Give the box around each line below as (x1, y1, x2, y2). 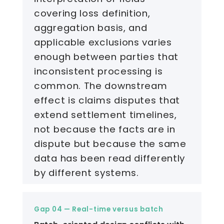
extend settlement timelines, (34, 108, 177, 122)
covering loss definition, (34, 6, 150, 20)
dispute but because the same (34, 137, 186, 151)
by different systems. (34, 166, 139, 180)
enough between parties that (34, 50, 178, 64)
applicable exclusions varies (34, 35, 172, 49)
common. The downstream (34, 79, 167, 93)
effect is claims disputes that (34, 93, 180, 107)
